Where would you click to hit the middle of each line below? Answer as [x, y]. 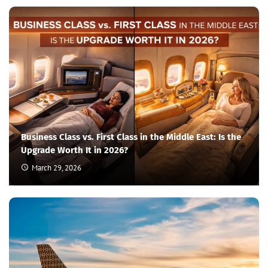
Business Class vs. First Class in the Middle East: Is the [131, 137]
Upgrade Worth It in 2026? [74, 150]
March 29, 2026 [57, 167]
